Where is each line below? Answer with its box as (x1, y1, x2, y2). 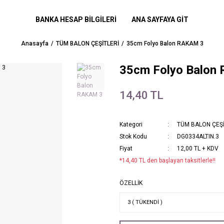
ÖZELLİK (119, 179, 142, 186)
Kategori (119, 121, 142, 128)
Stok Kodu (119, 133, 147, 140)
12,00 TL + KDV (177, 145, 218, 152)
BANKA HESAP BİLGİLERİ (35, 15, 116, 23)
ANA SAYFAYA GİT (131, 15, 188, 23)
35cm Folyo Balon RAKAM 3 (126, 40, 203, 47)
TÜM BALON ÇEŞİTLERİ (55, 40, 119, 47)
